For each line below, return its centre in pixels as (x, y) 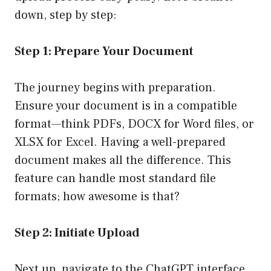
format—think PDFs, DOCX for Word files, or (134, 124)
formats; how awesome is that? (97, 197)
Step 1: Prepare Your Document (104, 52)
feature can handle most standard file (115, 179)
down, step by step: (66, 15)
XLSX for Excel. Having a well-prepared (120, 142)
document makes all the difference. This (123, 161)
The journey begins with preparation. (115, 88)
